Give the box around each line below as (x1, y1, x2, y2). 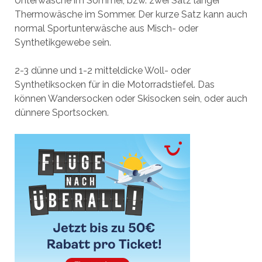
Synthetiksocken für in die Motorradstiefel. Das (14, 79, 215, 90)
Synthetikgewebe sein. (14, 37, 111, 48)
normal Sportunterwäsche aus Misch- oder (14, 23, 198, 34)
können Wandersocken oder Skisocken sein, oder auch (14, 93, 247, 104)
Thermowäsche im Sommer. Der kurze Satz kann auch (14, 9, 247, 20)
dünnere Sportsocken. (14, 107, 109, 118)
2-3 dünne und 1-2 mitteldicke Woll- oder (14, 65, 191, 76)
